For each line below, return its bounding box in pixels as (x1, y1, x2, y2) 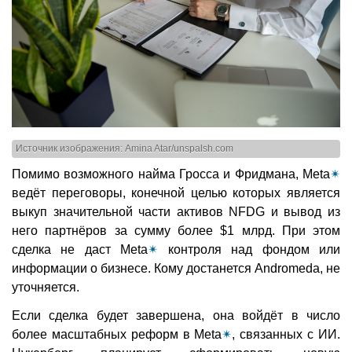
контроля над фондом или (158, 242, 341, 256)
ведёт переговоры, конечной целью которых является (12, 185, 340, 200)
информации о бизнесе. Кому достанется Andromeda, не (12, 261, 340, 275)
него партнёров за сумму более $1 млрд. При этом (12, 223, 340, 237)
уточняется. (12, 280, 79, 294)
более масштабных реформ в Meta (12, 327, 222, 341)
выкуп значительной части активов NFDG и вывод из (12, 204, 340, 218)
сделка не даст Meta (12, 242, 148, 256)
